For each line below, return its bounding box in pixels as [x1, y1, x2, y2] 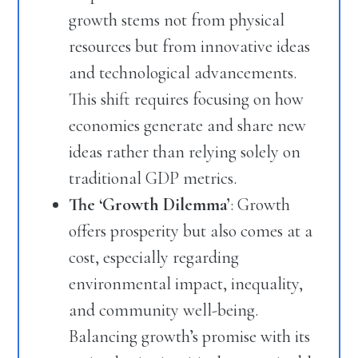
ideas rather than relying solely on [69, 141, 301, 163]
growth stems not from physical [69, 10, 285, 31]
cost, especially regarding [69, 247, 240, 268]
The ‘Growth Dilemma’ [69, 194, 231, 216]
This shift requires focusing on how [69, 89, 304, 110]
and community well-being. [69, 300, 259, 321]
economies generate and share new [69, 115, 307, 137]
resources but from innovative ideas [69, 36, 311, 58]
